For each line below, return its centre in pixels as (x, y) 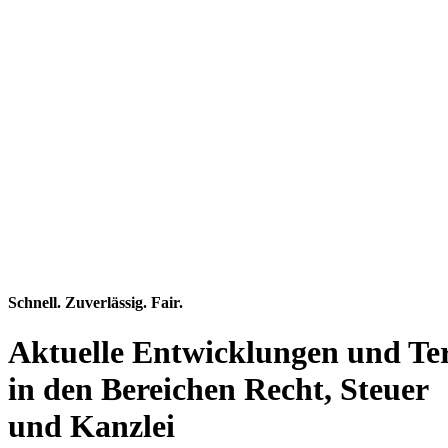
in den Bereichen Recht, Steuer (218, 388)
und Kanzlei (91, 425)
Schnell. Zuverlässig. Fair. (95, 303)
